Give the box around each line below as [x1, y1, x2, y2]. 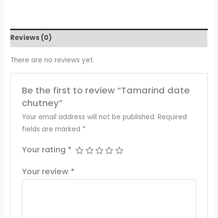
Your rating [21, 144, 68, 155]
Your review [21, 165, 71, 177]
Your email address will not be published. [21, 112, 156, 122]
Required [157, 112, 187, 122]
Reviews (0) [10, 33, 53, 43]
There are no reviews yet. [10, 55, 95, 65]
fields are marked [21, 124, 82, 134]
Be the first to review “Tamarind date [21, 84, 190, 96]
